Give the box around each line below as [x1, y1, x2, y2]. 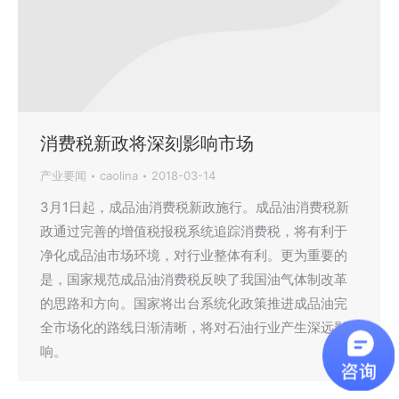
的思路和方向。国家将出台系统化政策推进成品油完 [40, 295, 347, 312]
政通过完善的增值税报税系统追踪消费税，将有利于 [40, 223, 347, 240]
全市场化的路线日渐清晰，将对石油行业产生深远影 [40, 319, 347, 336]
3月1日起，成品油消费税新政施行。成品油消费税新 [40, 199, 349, 216]
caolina [100, 168, 138, 183]
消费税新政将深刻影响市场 [40, 133, 254, 154]
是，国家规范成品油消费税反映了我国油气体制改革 [40, 271, 347, 288]
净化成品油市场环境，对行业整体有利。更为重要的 [40, 247, 347, 264]
